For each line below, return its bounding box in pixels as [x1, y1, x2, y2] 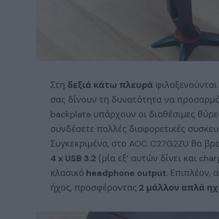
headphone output [84, 167, 166, 179]
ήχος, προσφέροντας [50, 181, 137, 194]
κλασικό [50, 167, 84, 179]
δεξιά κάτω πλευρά [67, 79, 153, 91]
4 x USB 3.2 [50, 152, 98, 164]
